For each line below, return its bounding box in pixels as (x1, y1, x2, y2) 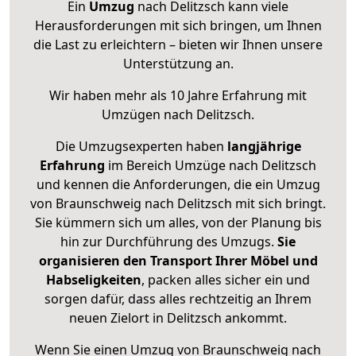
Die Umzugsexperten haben (55, 137, 227, 156)
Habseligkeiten (46, 271, 141, 289)
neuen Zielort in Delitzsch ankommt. (69, 309, 287, 327)
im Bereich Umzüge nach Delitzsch (105, 157, 316, 175)
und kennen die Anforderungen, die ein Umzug (36, 176, 320, 194)
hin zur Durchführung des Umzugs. (60, 233, 277, 251)
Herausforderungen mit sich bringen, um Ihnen (34, 17, 322, 35)
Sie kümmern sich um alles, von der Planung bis (34, 214, 322, 232)
